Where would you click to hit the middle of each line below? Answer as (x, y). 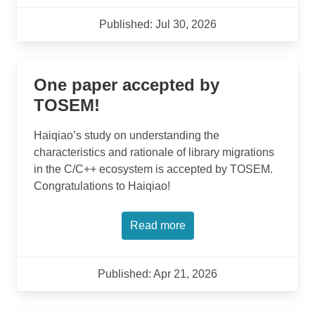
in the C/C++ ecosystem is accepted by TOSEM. (153, 169)
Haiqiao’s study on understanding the (127, 135)
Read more (157, 225)
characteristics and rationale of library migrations (154, 152)
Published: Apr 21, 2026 (157, 274)
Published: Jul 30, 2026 (157, 24)
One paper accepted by (127, 85)
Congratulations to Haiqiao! (102, 186)
